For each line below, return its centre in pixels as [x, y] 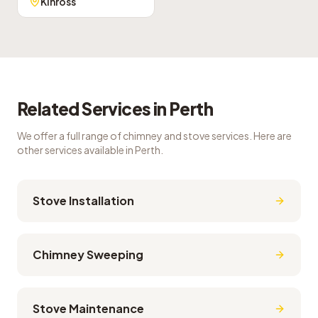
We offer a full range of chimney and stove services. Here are [154, 136]
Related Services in [93, 109]
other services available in [76, 150]
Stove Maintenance [88, 308]
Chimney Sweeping [88, 254]
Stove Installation [83, 201]
